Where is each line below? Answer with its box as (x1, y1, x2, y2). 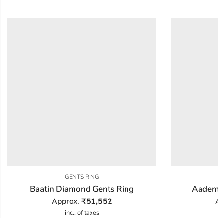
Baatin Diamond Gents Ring (30, 183, 134, 195)
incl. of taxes (64, 208, 99, 217)
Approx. (51, 196, 81, 207)
